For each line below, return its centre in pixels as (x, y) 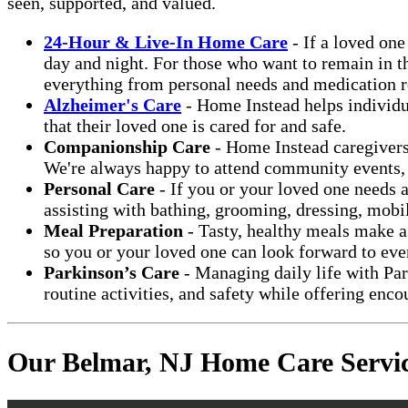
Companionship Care (127, 146)
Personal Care (99, 188)
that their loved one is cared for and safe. (195, 125)
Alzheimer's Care (112, 104)
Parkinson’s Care (112, 272)
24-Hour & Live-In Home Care (166, 41)
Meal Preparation (113, 230)
